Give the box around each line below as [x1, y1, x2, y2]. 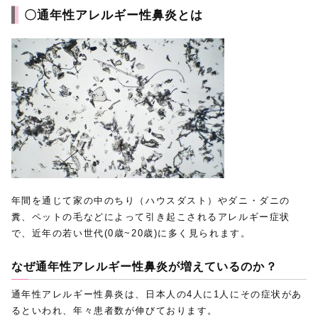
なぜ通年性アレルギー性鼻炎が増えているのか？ [11, 260, 278, 273]
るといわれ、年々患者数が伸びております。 [11, 305, 218, 317]
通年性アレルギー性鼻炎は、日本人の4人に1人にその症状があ [11, 289, 302, 300]
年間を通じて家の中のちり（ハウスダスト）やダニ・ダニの [11, 194, 290, 206]
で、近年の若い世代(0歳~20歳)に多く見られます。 [11, 227, 251, 238]
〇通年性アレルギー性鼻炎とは [23, 8, 204, 22]
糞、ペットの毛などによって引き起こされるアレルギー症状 [11, 211, 290, 222]
